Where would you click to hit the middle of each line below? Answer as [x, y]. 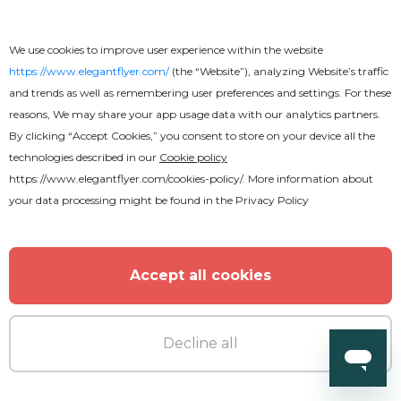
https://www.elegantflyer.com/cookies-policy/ [126, 179]
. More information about [308, 179]
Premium [93, 293]
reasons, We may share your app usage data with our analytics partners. [195, 114]
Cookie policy [193, 157]
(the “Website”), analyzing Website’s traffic [279, 71]
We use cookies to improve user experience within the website [166, 50]
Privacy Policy [272, 200]
